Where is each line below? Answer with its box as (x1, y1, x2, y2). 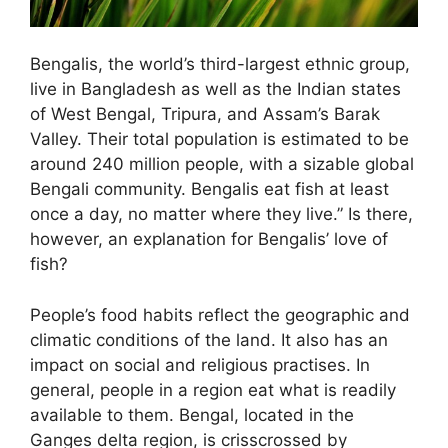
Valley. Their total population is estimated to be (30, 129, 409, 150)
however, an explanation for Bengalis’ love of (30, 229, 388, 250)
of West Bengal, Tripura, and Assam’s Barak (30, 104, 380, 125)
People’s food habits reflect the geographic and (30, 304, 410, 325)
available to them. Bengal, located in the (30, 404, 354, 425)
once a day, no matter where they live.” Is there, (30, 204, 413, 225)
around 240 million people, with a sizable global (30, 154, 414, 175)
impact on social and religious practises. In (30, 354, 370, 375)
